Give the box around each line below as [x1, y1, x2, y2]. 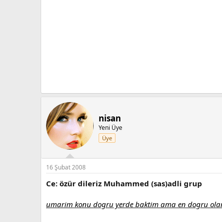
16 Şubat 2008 [46, 163, 86, 171]
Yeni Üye [99, 123, 122, 132]
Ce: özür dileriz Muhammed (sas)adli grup [46, 178, 202, 188]
